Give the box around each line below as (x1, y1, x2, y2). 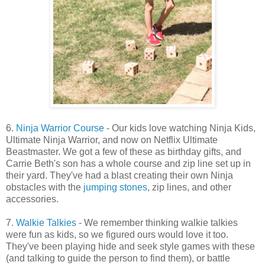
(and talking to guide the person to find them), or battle (6, 253, 230, 263)
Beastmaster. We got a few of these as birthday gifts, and (6, 146, 241, 157)
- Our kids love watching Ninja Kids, (104, 122, 256, 133)
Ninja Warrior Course (16, 122, 104, 133)
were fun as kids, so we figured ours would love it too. (6, 229, 228, 240)
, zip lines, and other (147, 182, 231, 192)
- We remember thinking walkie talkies (76, 217, 238, 228)
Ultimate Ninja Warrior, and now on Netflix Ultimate (6, 134, 218, 145)
